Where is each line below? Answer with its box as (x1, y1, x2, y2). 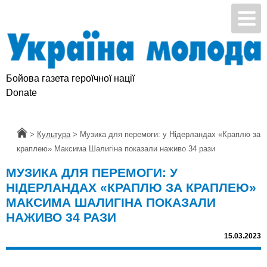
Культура (37, 130, 70, 139)
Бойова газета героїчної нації (6, 73, 135, 84)
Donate (72, 88, 103, 98)
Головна (17, 130, 46, 139)
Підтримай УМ (6, 88, 69, 98)
